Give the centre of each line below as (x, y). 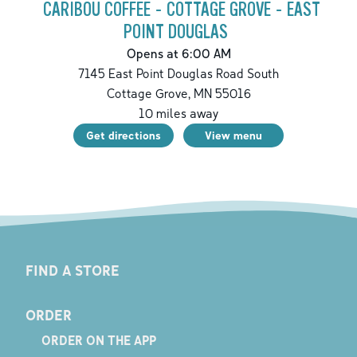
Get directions (124, 135)
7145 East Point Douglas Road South (178, 74)
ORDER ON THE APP (98, 341)
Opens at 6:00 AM (178, 54)
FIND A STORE (72, 270)
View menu (233, 135)
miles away (186, 114)
